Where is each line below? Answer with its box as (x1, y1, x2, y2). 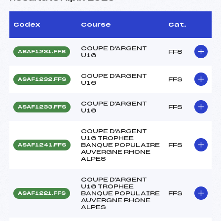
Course (81, 21, 111, 28)
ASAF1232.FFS (18, 76, 66, 82)
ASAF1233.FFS (18, 104, 66, 110)
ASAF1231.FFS (18, 49, 66, 54)
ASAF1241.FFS (18, 142, 66, 147)
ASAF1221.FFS (18, 190, 66, 196)
